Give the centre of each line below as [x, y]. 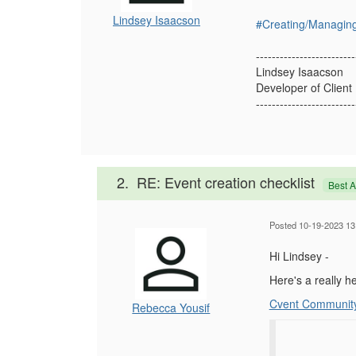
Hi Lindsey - [300, 255]
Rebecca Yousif [171, 307]
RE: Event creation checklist [226, 182]
